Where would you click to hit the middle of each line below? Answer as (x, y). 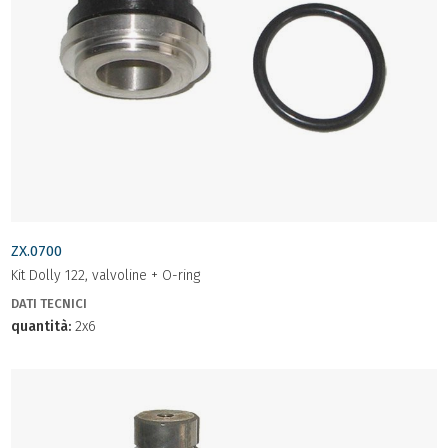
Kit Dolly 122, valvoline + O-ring (105, 275)
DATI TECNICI (49, 303)
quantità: (41, 326)
